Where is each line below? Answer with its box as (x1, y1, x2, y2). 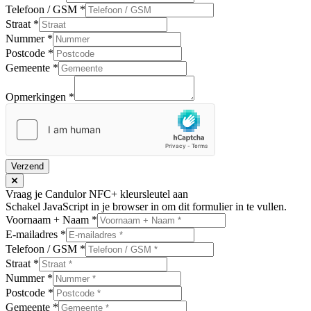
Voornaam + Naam (6, 213, 92, 226)
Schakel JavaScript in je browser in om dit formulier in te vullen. (6, 200, 287, 212)
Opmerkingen (6, 90, 69, 103)
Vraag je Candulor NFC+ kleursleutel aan (6, 187, 188, 200)
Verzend (11, 160, 44, 171)
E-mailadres (6, 228, 60, 240)
